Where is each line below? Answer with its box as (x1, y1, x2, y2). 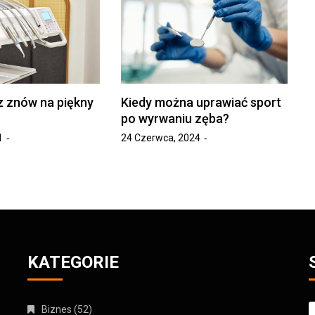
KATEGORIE (27, 252, 119, 273)
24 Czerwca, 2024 (121, 131, 201, 143)
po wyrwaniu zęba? (121, 110, 230, 126)
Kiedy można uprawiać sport (121, 94, 282, 110)
